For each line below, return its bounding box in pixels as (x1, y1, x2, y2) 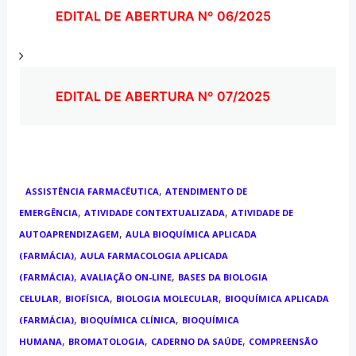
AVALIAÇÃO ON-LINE (79, 271, 172, 284)
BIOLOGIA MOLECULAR (115, 292, 219, 305)
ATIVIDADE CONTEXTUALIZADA (83, 207, 225, 219)
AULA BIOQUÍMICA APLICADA (125, 228, 257, 241)
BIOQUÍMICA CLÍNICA (79, 314, 176, 327)
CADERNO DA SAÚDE (150, 335, 242, 348)
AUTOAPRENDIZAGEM (18, 228, 119, 241)
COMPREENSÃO (248, 335, 318, 348)
